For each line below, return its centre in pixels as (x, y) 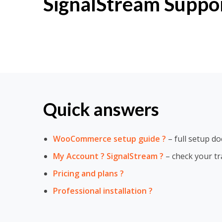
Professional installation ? (103, 191)
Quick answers (101, 109)
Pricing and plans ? (88, 173)
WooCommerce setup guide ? (110, 139)
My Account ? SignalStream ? (108, 156)
